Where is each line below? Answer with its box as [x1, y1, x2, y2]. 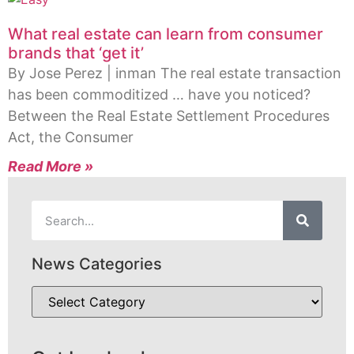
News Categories [32, 254, 162, 274]
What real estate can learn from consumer [8, 24, 323, 44]
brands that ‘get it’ [8, 43, 144, 63]
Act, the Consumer [8, 129, 134, 146]
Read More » [8, 158, 93, 175]
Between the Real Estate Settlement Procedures [8, 107, 330, 125]
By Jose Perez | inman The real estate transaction [8, 65, 341, 82]
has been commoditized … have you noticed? [8, 86, 311, 104]
